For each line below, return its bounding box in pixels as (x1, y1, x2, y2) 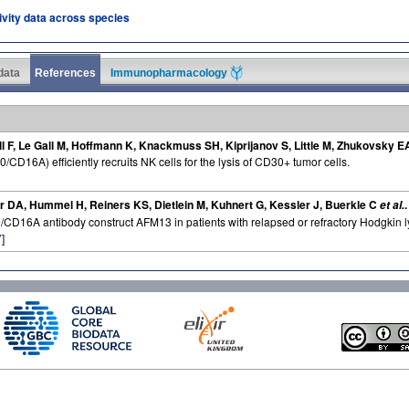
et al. (380, 196, 404, 213)
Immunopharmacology (110, 66, 230, 79)
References (35, 66, 96, 79)
